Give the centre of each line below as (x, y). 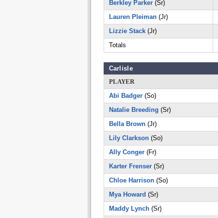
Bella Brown (127, 124)
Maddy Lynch (129, 209)
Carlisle (121, 68)
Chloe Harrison (131, 180)
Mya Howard (127, 194)
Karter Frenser (130, 166)
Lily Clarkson (129, 138)
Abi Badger (126, 96)
